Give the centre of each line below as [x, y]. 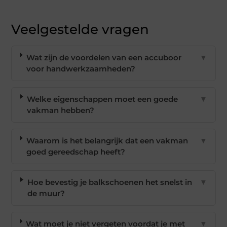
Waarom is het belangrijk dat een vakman [107, 141]
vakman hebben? [60, 110]
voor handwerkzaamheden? [81, 69]
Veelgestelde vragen [80, 30]
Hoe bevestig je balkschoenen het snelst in [109, 182]
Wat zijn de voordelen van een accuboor [104, 58]
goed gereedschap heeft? [75, 152]
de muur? [46, 194]
